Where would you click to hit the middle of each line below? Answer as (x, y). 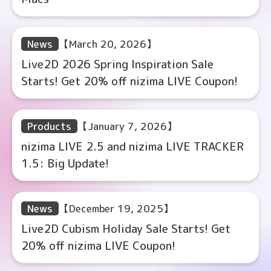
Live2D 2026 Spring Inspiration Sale (117, 64)
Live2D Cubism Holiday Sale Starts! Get (126, 229)
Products (49, 126)
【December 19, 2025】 (116, 208)
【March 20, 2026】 (108, 44)
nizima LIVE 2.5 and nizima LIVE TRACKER (132, 146)
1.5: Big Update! (65, 163)
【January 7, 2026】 (127, 126)
